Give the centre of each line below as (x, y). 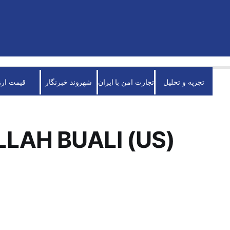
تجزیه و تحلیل (184, 82)
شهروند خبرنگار (69, 82)
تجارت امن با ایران (126, 82)
